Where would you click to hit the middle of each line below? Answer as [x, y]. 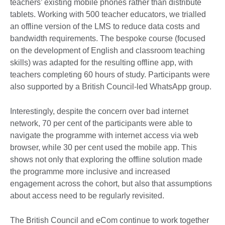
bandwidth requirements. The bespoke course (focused [108, 38]
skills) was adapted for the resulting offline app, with [101, 62]
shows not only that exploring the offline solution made [106, 159]
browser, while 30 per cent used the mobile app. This [103, 147]
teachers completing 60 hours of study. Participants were [110, 74]
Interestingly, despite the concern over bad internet [99, 111]
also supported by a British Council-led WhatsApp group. [112, 86]
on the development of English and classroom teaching [107, 50]
